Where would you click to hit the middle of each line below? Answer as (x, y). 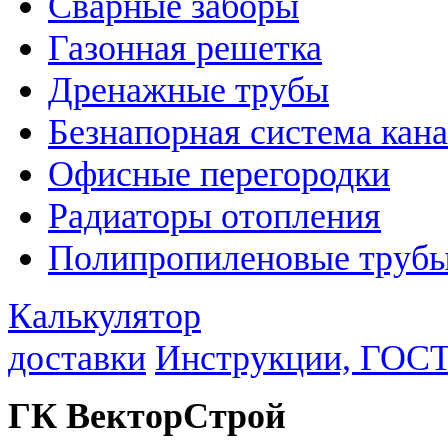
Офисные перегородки (219, 173)
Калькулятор (104, 315)
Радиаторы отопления (214, 215)
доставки (77, 357)
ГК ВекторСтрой (147, 415)
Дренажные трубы (188, 89)
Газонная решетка (185, 47)
